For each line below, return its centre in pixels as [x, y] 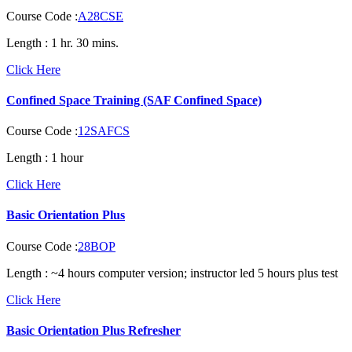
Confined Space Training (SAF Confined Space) [134, 100]
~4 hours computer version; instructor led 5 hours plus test [193, 273]
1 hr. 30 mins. [83, 42]
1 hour [66, 158]
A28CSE [101, 16]
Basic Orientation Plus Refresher [93, 330]
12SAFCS [104, 131]
